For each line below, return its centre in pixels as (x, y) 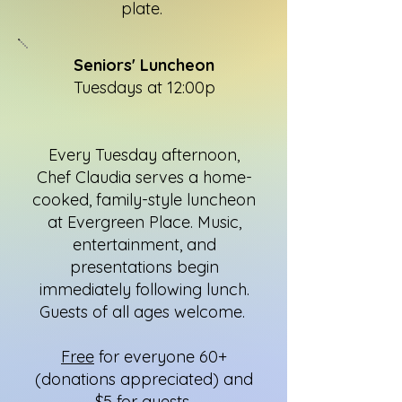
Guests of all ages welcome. (144, 312)
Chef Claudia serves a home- (144, 177)
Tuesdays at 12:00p (144, 87)
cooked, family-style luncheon (144, 200)
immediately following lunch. (144, 289)
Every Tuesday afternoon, (144, 155)
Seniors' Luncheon (144, 65)
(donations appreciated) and (144, 379)
